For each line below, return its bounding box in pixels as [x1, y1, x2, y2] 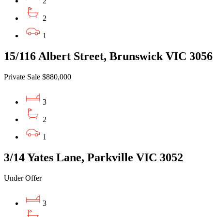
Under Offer [4, 173, 42, 182]
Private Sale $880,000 [4, 73, 71, 81]
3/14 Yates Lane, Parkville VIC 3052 [4, 151, 183, 164]
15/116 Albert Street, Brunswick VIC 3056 [4, 50, 213, 63]
